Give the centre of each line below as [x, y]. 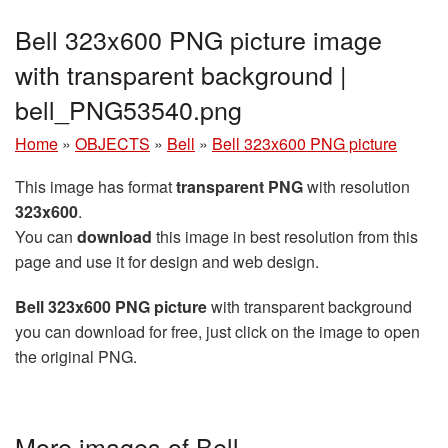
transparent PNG [239, 186]
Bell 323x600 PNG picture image [198, 38]
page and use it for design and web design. [167, 261]
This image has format [95, 186]
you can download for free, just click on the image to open [217, 331]
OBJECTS [112, 143]
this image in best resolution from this [285, 236]
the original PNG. [76, 356]
